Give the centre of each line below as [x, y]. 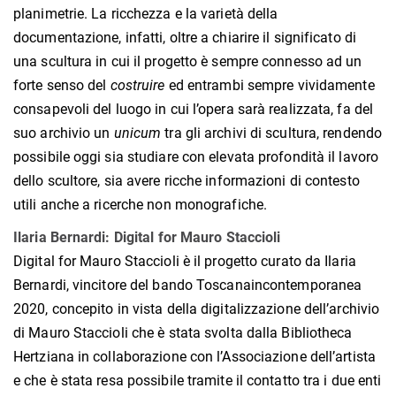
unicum [137, 133]
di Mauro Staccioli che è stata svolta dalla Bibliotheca [183, 333]
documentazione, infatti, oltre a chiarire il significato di [185, 38]
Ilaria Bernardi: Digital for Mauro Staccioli [147, 238]
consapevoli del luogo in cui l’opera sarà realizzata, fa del [194, 110]
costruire [137, 86]
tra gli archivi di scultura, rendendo [272, 133]
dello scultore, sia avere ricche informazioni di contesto [187, 181]
